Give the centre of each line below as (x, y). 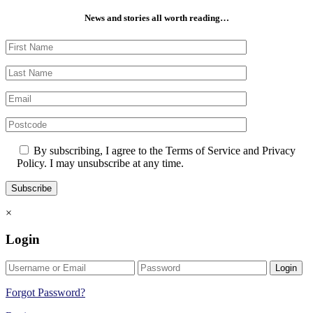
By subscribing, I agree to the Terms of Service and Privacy (165, 150)
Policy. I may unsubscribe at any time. (100, 163)
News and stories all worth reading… (156, 18)
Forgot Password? (45, 293)
